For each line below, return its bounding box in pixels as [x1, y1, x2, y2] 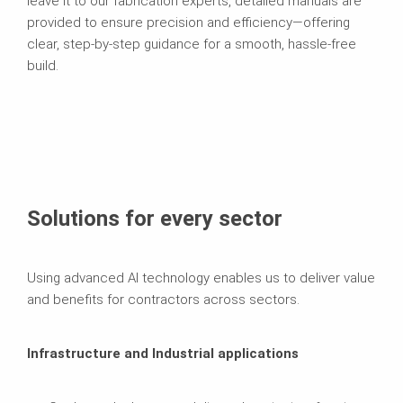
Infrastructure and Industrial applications [27, 345, 299, 362]
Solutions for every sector [27, 205, 282, 231]
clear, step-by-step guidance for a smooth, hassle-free [27, 35, 356, 52]
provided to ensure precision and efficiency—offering [27, 13, 350, 31]
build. [27, 57, 58, 74]
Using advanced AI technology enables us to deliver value [27, 269, 375, 286]
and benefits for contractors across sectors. [27, 291, 300, 308]
